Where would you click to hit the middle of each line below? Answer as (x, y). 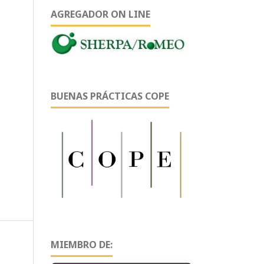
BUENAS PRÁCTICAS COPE (110, 96)
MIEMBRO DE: (82, 244)
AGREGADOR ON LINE (100, 14)
